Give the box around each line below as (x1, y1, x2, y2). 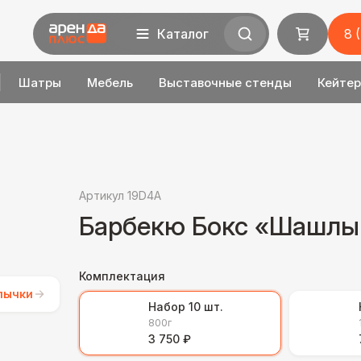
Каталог (156, 26, 209, 42)
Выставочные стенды (158, 74, 292, 90)
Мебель (86, 74, 133, 90)
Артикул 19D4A (79, 189, 161, 202)
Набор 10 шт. (148, 300, 223, 313)
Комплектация (79, 269, 165, 283)
